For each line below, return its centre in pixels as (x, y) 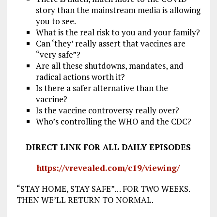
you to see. (56, 21)
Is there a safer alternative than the (102, 88)
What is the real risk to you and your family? (118, 32)
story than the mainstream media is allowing (118, 10)
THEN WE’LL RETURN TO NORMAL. (85, 200)
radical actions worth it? (80, 77)
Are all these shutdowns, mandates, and (109, 65)
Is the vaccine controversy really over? (107, 110)
